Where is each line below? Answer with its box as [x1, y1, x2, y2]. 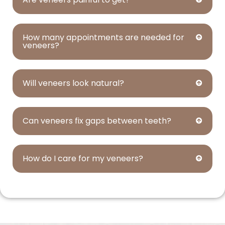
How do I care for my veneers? [23, 152, 143, 164]
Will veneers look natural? [23, 77, 124, 89]
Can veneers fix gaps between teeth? [23, 115, 171, 127]
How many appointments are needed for [23, 31, 184, 43]
